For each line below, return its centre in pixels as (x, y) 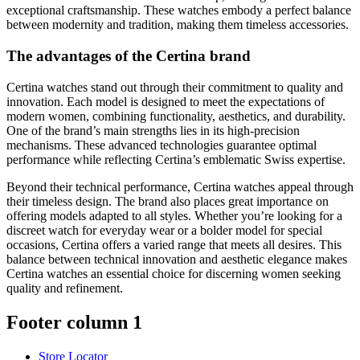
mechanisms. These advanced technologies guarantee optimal (162, 145)
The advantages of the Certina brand (129, 56)
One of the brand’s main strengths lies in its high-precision (153, 130)
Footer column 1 (74, 322)
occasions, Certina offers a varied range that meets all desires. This (174, 244)
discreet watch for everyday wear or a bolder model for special (164, 230)
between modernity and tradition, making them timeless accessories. (178, 25)
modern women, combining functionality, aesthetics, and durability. (176, 116)
